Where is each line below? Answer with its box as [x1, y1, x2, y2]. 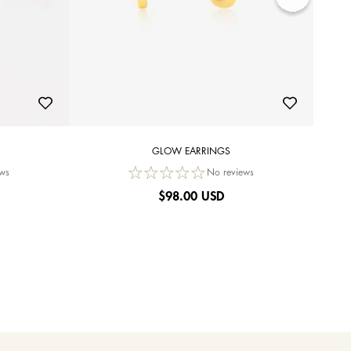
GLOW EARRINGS [152, 147, 230, 157]
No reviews [207, 168, 254, 179]
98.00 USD [165, 190, 224, 204]
